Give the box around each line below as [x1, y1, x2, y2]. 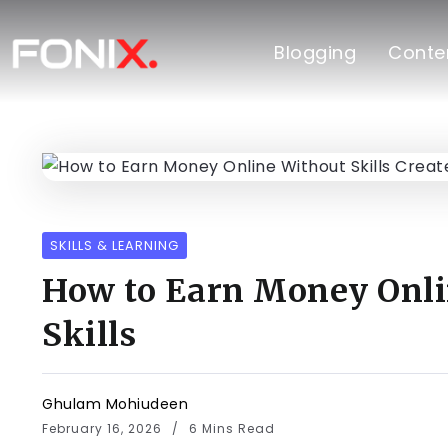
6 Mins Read [185, 420, 275, 437]
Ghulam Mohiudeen [42, 394, 188, 414]
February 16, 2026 [42, 420, 166, 437]
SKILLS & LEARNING [50, 237, 179, 254]
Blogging [274, 40, 357, 65]
